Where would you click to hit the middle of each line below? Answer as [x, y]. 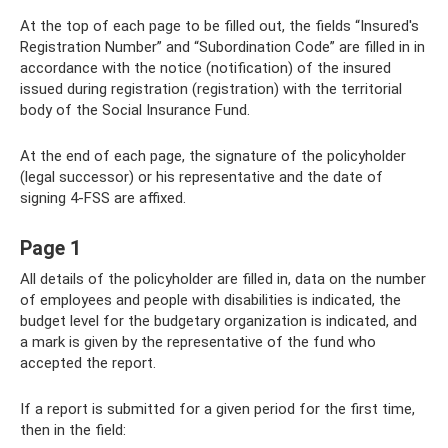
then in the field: [73, 429]
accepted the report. [88, 362]
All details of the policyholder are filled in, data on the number [223, 278]
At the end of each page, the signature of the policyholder [213, 155]
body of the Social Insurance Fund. [135, 109]
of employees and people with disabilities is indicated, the [210, 299]
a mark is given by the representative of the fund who [198, 341]
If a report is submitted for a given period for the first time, [217, 408]
